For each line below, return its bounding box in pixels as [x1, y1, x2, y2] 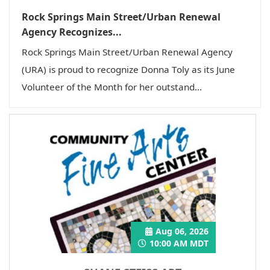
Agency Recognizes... [22, 25, 122, 39]
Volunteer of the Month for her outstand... [22, 80, 202, 93]
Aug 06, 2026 [155, 225, 209, 237]
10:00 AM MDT [149, 237, 209, 249]
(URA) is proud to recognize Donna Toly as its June [22, 63, 235, 75]
